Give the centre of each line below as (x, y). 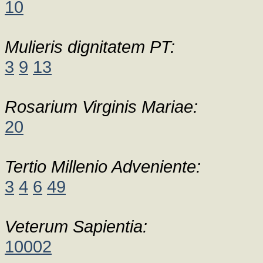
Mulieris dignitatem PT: (90, 47)
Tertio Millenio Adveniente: (103, 166)
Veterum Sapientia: (76, 226)
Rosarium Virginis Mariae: (101, 107)
